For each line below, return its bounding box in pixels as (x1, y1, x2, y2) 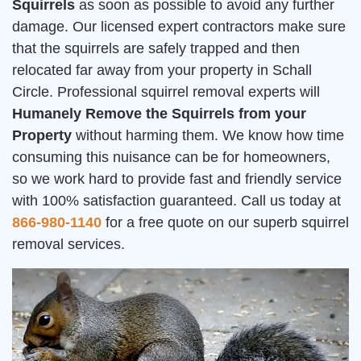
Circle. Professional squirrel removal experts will (12, 84, 320, 100)
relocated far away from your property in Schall (12, 62, 312, 78)
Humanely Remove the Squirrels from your (12, 106, 306, 122)
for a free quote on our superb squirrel (102, 214, 349, 230)
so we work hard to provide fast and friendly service (12, 171, 342, 187)
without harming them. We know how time (72, 127, 344, 143)
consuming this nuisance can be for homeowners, (12, 149, 330, 165)
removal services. (12, 236, 125, 252)
